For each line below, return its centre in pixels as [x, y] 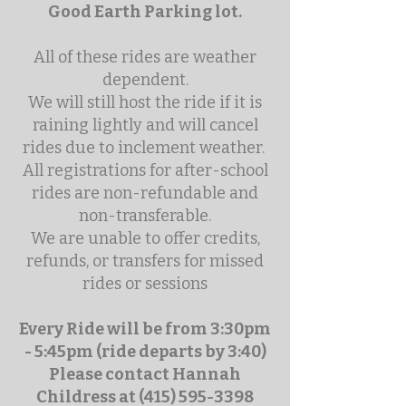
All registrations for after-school [145, 170]
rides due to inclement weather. [145, 148]
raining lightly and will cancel [145, 125]
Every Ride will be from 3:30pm [145, 329]
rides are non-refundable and [145, 193]
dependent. [145, 80]
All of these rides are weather [145, 57]
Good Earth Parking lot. [145, 12]
